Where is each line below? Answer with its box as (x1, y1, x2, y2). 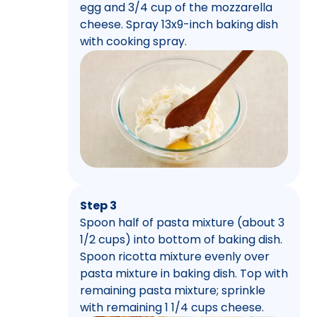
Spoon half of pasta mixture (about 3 (80, 214, 284, 231)
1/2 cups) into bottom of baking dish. (80, 231, 282, 248)
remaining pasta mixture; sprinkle (80, 282, 265, 299)
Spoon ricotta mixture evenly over (80, 248, 270, 265)
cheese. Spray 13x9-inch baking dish (80, 16, 278, 33)
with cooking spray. (80, 33, 187, 50)
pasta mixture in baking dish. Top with (80, 265, 288, 282)
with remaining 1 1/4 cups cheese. (80, 299, 264, 316)
